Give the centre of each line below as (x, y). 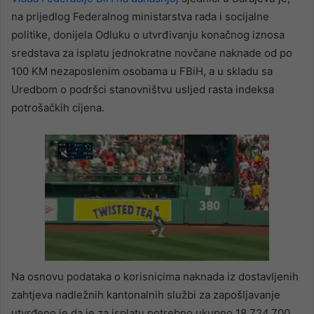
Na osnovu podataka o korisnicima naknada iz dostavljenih (155, 277)
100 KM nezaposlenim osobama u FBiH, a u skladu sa (142, 71)
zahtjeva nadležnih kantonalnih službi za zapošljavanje (146, 295)
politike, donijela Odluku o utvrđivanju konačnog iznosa (148, 35)
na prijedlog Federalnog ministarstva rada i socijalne (140, 17)
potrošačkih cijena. (59, 108)
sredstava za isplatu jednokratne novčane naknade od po (152, 53)
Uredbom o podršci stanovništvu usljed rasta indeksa (143, 90)
